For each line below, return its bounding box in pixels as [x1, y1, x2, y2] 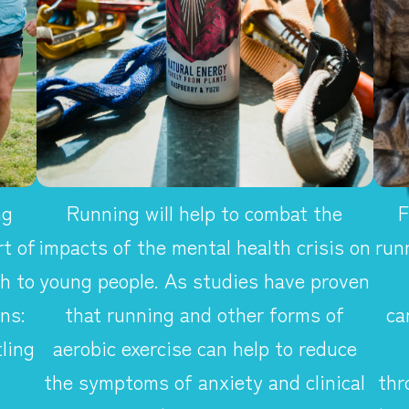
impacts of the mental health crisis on [38, 230, 371, 260]
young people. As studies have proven [39, 264, 370, 294]
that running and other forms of [65, 298, 344, 328]
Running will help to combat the [67, 196, 342, 226]
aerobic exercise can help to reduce [52, 331, 357, 362]
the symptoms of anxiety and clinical [44, 365, 365, 395]
